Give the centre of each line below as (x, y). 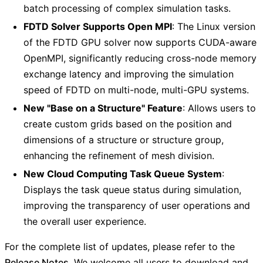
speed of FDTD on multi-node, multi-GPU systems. (136, 90)
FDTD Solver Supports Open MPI (98, 27)
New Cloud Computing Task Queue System (123, 174)
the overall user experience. (85, 222)
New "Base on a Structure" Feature (103, 108)
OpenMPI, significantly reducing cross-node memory (140, 58)
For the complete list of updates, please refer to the (120, 247)
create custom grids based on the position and (128, 124)
